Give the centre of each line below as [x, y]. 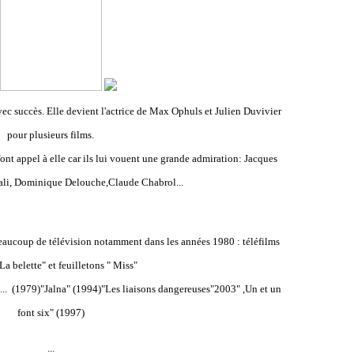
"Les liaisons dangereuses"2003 [168, 289]
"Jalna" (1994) [70, 289]
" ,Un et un [258, 289]
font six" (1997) [51, 313]
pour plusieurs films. [51, 135]
